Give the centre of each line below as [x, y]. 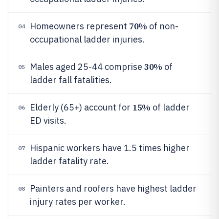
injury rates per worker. [78, 202]
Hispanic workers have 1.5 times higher [110, 148]
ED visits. [48, 120]
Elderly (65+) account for [81, 107]
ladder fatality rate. [69, 161]
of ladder [170, 107]
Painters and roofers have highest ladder [113, 188]
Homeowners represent [79, 26]
